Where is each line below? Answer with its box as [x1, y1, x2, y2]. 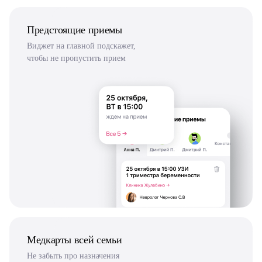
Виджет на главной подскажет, [27, 41, 136, 50]
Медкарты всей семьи [27, 233, 122, 246]
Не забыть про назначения [27, 251, 119, 260]
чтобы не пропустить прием [27, 53, 126, 63]
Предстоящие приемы [27, 23, 122, 36]
